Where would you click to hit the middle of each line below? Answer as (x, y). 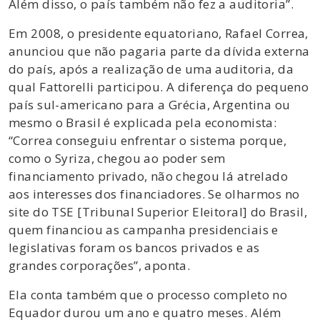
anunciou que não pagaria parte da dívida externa (159, 51)
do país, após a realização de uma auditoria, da (151, 69)
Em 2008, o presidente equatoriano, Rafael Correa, (159, 33)
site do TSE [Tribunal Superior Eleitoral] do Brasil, (158, 211)
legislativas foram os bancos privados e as (134, 247)
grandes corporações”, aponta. (100, 265)
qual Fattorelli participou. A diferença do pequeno (159, 86)
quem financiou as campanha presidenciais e (144, 229)
